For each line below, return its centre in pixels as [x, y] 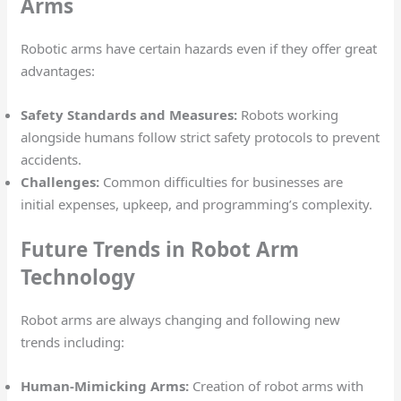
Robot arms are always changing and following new [181, 320]
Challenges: [60, 181]
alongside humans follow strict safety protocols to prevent [200, 137]
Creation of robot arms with [277, 386]
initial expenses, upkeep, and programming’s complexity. [197, 204]
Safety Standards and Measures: [129, 114]
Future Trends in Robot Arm [160, 250]
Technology [78, 277]
